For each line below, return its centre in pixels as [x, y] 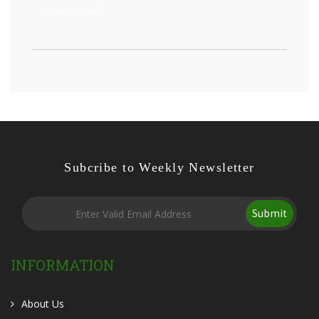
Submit [269, 213]
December [74, 12]
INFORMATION [63, 265]
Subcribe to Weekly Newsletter [159, 167]
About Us [43, 304]
